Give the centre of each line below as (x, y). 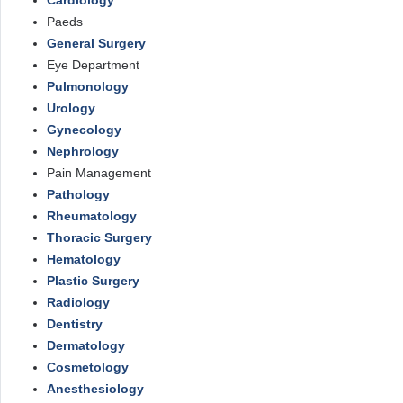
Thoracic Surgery (99, 237)
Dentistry (75, 324)
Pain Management (99, 173)
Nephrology (83, 151)
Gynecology (84, 130)
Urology (71, 108)
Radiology (78, 302)
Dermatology (86, 345)
